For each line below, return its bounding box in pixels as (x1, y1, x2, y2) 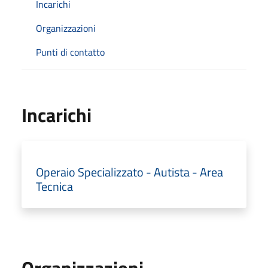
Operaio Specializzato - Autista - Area (36, 162, 223, 181)
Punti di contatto (36, 44, 105, 59)
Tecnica (36, 176, 73, 196)
